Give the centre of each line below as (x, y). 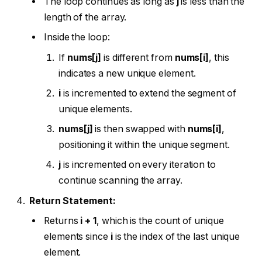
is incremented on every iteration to (138, 164)
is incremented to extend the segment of (148, 93)
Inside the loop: (77, 37)
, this (219, 57)
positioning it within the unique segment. (144, 144)
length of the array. (85, 17)
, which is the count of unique (160, 221)
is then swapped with (140, 129)
